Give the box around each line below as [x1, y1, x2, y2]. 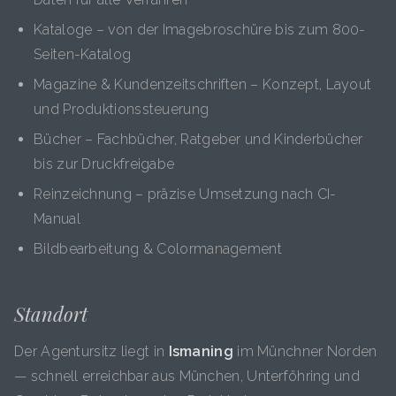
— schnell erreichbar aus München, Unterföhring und [14, 368, 360, 385]
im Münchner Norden [232, 343, 377, 360]
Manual [34, 210, 80, 227]
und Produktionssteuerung [34, 101, 209, 118]
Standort [14, 301, 88, 327]
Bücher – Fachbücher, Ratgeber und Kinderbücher [34, 131, 363, 148]
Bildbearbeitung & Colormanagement [34, 240, 282, 257]
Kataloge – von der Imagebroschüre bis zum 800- [34, 21, 366, 38]
